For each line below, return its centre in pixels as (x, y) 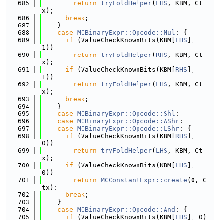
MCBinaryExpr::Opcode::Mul (126, 33)
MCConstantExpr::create (144, 180)
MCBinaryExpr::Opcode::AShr (128, 121)
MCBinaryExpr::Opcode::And (126, 209)
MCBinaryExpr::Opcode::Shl (126, 114)
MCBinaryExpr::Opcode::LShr (128, 128)
